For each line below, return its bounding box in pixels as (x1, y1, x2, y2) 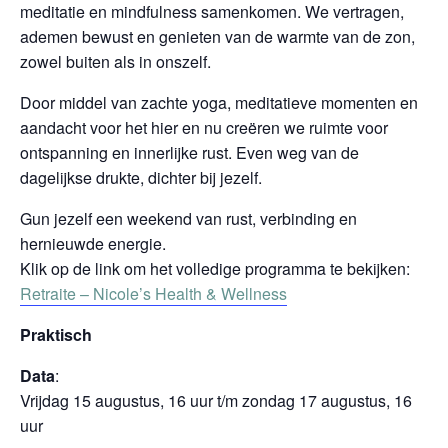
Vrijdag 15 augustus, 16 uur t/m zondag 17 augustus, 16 (20, 389, 412, 412)
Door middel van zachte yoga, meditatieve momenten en (20, 91, 418, 114)
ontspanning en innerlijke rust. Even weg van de (20, 141, 359, 164)
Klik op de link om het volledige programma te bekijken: (20, 257, 410, 280)
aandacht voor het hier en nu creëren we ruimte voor (20, 116, 388, 139)
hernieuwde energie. (20, 232, 166, 255)
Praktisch (20, 323, 92, 346)
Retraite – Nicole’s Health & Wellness (20, 282, 287, 305)
